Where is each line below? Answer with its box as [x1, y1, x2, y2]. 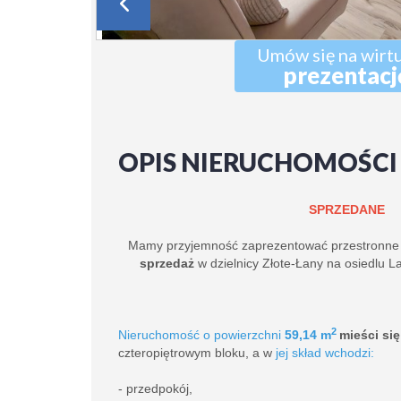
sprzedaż [140, 256, 194, 270]
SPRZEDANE [308, 202, 385, 217]
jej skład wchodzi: [276, 346, 374, 360]
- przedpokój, [118, 381, 192, 396]
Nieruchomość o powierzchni [118, 328, 285, 342]
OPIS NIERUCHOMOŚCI [118, 147, 397, 177]
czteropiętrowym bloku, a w [118, 346, 276, 360]
